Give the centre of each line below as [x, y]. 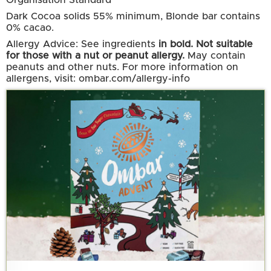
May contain [215, 56]
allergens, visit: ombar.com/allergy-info [98, 79]
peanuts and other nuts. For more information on [122, 67]
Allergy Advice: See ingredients [82, 44]
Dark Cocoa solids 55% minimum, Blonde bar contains [133, 17]
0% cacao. [30, 28]
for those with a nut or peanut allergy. [95, 56]
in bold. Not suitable [206, 44]
